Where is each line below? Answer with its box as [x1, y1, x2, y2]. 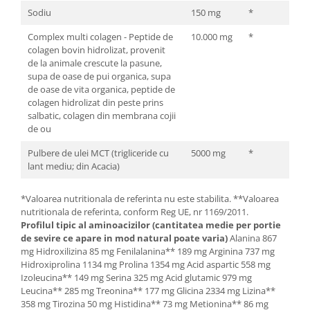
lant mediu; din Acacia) [28, 160, 120, 173]
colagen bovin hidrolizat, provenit [28, 44, 165, 57]
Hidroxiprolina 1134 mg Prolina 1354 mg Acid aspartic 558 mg [21, 258, 271, 271]
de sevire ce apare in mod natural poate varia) [21, 232, 228, 245]
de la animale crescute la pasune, [28, 57, 162, 70]
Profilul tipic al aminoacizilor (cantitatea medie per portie [21, 219, 281, 232]
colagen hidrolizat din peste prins [28, 96, 163, 109]
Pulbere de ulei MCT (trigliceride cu [28, 147, 169, 160]
